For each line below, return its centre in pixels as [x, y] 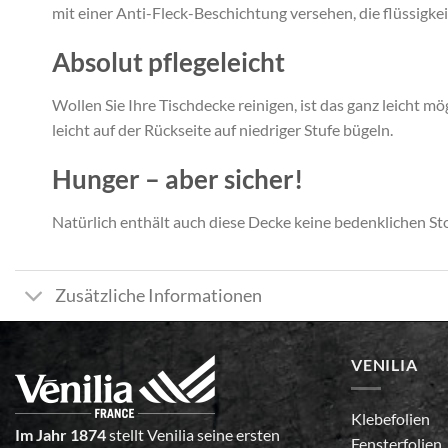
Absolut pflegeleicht [168, 62]
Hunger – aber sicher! [177, 178]
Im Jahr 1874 [60, 434]
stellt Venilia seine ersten [193, 434]
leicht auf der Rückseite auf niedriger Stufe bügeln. [222, 130]
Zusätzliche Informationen [159, 295]
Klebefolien [390, 419]
